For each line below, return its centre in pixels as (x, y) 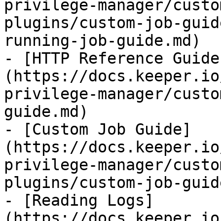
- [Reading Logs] (79, 200)
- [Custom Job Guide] (98, 129)
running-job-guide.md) (102, 40)
